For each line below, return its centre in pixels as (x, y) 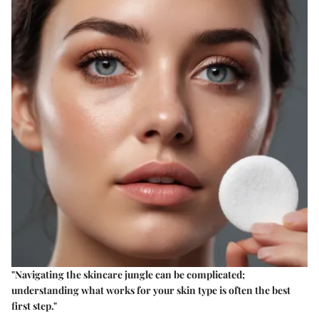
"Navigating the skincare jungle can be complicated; (128, 275)
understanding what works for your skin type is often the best (151, 291)
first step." (34, 306)
